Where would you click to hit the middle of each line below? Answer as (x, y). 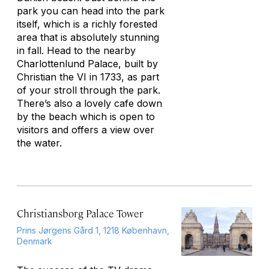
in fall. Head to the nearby (76, 50)
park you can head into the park (91, 11)
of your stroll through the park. (89, 90)
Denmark (35, 241)
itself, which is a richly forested (87, 24)
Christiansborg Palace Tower (80, 213)
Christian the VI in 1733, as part (88, 77)
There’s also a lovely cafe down (89, 103)
